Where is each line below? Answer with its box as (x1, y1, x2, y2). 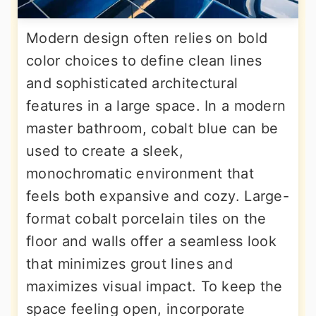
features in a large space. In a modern (26, 97, 286, 114)
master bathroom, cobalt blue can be (26, 120, 279, 137)
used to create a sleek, (26, 142, 183, 159)
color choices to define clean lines (26, 52, 262, 69)
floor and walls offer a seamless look (26, 233, 277, 250)
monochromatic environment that (26, 165, 254, 182)
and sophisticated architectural (26, 75, 238, 92)
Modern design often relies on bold (26, 30, 268, 47)
